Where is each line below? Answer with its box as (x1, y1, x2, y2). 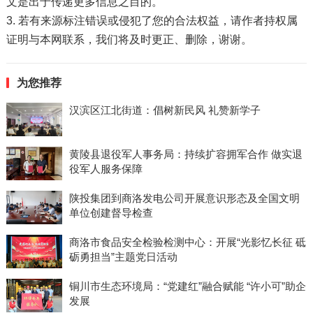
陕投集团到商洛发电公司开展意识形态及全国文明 (68, 191, 300, 204)
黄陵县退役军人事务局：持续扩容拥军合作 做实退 (68, 147, 303, 160)
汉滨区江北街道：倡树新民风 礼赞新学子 (68, 103, 261, 116)
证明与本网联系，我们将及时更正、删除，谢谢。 (6, 33, 252, 45)
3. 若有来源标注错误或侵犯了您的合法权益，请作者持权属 (6, 14, 298, 27)
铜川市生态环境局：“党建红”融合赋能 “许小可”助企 (68, 279, 306, 292)
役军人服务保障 (68, 162, 143, 175)
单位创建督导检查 (68, 206, 153, 219)
